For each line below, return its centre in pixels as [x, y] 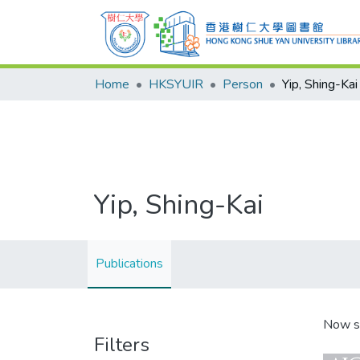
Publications [129, 264]
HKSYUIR [176, 84]
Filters [122, 345]
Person [243, 84]
